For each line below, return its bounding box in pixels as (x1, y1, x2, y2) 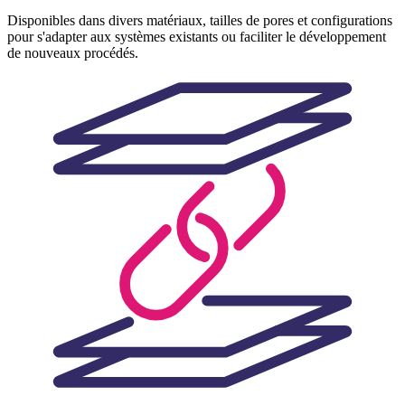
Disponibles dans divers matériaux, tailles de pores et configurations (7, 12, 392, 28)
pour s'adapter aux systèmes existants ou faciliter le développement (7, 28, 386, 44)
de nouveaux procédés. (7, 44, 138, 61)
